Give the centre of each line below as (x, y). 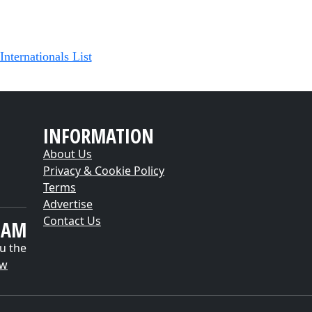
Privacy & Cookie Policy (104, 171)
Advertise (68, 204)
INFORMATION (99, 136)
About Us (68, 154)
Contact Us (72, 221)
